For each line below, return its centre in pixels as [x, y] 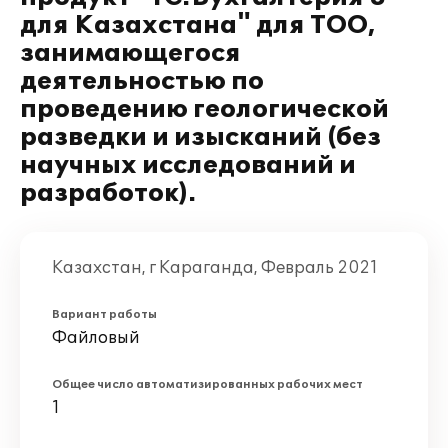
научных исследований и [188, 165]
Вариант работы [104, 314]
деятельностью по [142, 81]
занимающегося [130, 53]
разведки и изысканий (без [200, 137]
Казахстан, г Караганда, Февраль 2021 [215, 268]
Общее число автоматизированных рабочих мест [207, 384]
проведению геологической [204, 109]
